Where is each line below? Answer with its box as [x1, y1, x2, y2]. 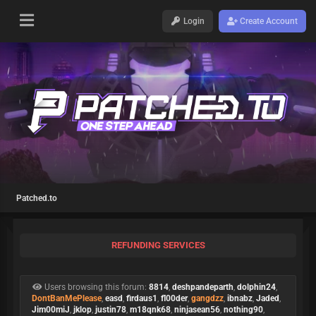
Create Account [237, 16, 298, 26]
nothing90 [224, 305, 263, 315]
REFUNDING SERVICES [111, 240, 205, 250]
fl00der [161, 293, 188, 303]
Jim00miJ [32, 305, 70, 315]
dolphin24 [237, 282, 276, 292]
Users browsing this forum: [42, 282, 149, 292]
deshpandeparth [172, 282, 233, 292]
